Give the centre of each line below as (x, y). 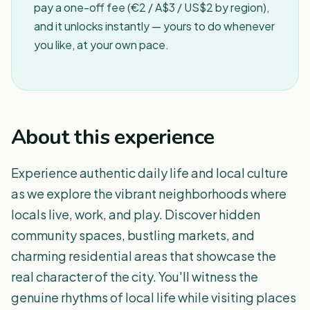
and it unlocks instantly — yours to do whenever (154, 26)
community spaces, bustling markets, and (133, 235)
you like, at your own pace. (101, 45)
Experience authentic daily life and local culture (149, 173)
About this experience (113, 137)
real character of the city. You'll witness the (135, 276)
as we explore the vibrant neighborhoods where (149, 193)
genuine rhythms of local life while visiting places (154, 297)
